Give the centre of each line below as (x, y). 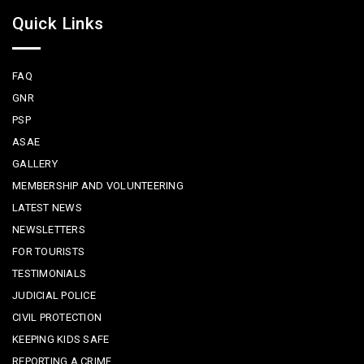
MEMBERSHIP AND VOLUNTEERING (98, 186)
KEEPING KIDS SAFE (61, 340)
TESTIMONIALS (50, 274)
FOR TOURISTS (49, 252)
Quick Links (58, 24)
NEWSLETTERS (49, 230)
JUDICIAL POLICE (54, 296)
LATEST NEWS (47, 208)
